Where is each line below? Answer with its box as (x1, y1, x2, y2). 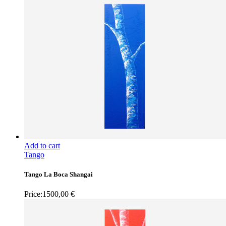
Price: (24, 190, 42, 199)
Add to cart (24, 141, 60, 150)
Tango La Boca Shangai (24, 171, 93, 179)
